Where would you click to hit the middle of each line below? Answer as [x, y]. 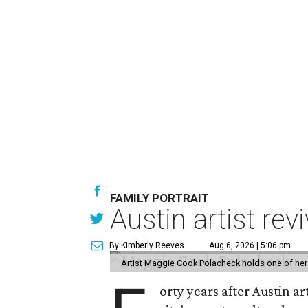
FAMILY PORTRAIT [159, 198]
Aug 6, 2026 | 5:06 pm [250, 245]
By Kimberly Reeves [147, 245]
